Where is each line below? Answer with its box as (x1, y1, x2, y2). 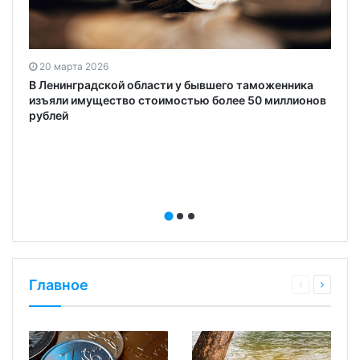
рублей (29, 108, 68, 123)
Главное (29, 276, 88, 293)
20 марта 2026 (39, 60, 108, 73)
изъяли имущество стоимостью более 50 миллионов (29, 93, 326, 108)
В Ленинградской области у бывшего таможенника (29, 78, 313, 92)
